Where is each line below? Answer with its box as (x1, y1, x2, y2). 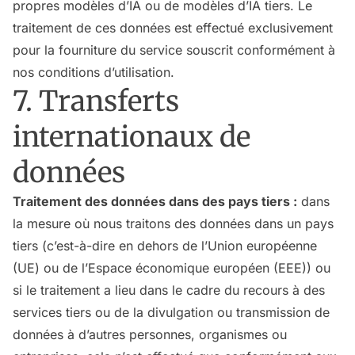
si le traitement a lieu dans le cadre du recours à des (13, 282, 325, 298)
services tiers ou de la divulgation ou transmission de (13, 304, 330, 320)
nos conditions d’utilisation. (13, 64, 174, 80)
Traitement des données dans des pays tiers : (13, 193, 297, 209)
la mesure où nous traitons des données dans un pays (13, 216, 334, 231)
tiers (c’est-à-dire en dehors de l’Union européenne (13, 238, 317, 254)
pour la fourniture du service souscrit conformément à (13, 42, 335, 58)
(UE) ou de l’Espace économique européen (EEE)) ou (13, 260, 330, 276)
